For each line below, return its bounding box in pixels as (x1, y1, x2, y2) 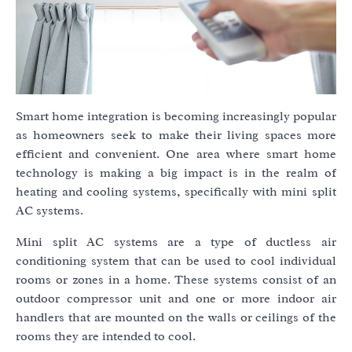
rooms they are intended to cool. (16, 328, 196, 345)
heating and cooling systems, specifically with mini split (16, 184, 336, 200)
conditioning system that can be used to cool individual (16, 253, 336, 269)
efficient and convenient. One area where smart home (16, 146, 336, 163)
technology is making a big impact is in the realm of (16, 165, 336, 181)
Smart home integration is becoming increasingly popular (16, 108, 336, 125)
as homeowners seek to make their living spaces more (16, 127, 336, 144)
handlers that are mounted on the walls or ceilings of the (16, 310, 336, 326)
